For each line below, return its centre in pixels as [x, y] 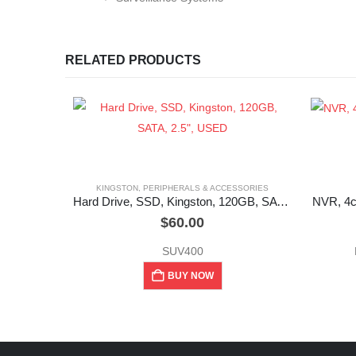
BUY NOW [190, 276]
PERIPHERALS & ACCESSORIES [206, 188]
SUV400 [182, 252]
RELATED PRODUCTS [133, 60]
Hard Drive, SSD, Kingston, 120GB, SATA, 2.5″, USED [282, 202]
